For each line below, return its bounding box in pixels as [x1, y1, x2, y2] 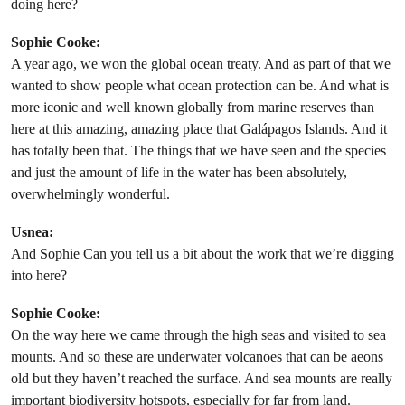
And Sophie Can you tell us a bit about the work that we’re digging [11, 245, 394, 263]
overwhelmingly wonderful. [11, 185, 170, 203]
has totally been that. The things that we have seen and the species [11, 142, 386, 160]
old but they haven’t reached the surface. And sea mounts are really [11, 370, 392, 388]
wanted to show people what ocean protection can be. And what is [11, 77, 389, 95]
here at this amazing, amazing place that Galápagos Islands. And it [11, 120, 387, 138]
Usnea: [11, 223, 53, 241]
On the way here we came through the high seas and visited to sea [11, 326, 386, 344]
